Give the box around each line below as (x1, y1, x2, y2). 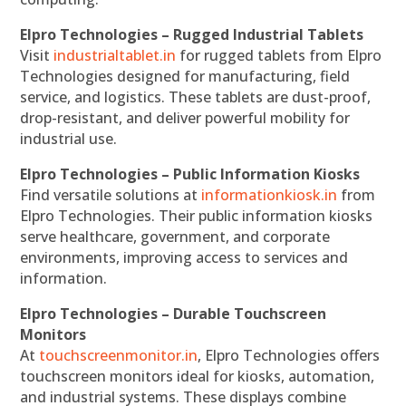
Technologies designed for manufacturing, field (20, 65, 351, 86)
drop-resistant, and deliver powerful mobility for (20, 107, 351, 128)
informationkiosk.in (201, 184, 338, 205)
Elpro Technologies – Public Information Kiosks (20, 163, 361, 184)
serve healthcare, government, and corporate (20, 226, 331, 246)
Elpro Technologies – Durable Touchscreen (20, 303, 327, 324)
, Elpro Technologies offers (198, 344, 381, 365)
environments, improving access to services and (20, 246, 349, 267)
